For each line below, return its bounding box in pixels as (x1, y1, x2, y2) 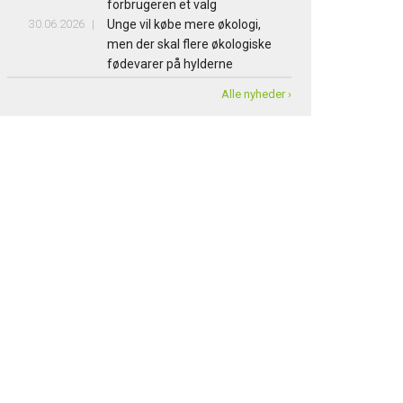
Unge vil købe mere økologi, (107, 17, 262, 32)
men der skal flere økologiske (107, 37, 273, 52)
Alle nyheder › (221, 86, 292, 101)
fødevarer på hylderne (107, 57, 234, 72)
